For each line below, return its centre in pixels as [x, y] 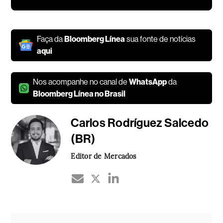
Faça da [51, 39]
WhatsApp [148, 82]
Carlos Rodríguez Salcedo [140, 123]
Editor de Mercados [104, 156]
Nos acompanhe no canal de [81, 82]
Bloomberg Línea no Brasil [79, 94]
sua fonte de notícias [161, 39]
